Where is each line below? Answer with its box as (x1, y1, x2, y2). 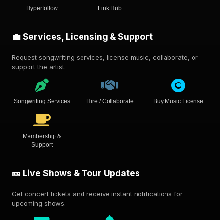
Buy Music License (153, 98, 203, 105)
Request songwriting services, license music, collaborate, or (12, 54, 198, 61)
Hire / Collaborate (86, 98, 134, 105)
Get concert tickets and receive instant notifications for (12, 190, 183, 198)
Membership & (22, 133, 61, 139)
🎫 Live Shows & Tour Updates (12, 168, 140, 178)
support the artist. (12, 63, 66, 71)
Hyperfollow (26, 5, 58, 12)
